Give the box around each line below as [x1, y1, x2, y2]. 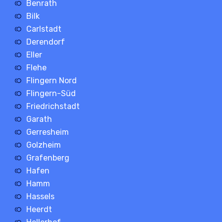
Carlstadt [26, 24, 61, 34]
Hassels [26, 191, 55, 201]
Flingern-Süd [26, 88, 76, 98]
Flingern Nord [26, 75, 77, 85]
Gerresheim [26, 127, 69, 137]
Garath [26, 114, 52, 124]
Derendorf [26, 37, 65, 47]
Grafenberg [26, 153, 69, 163]
